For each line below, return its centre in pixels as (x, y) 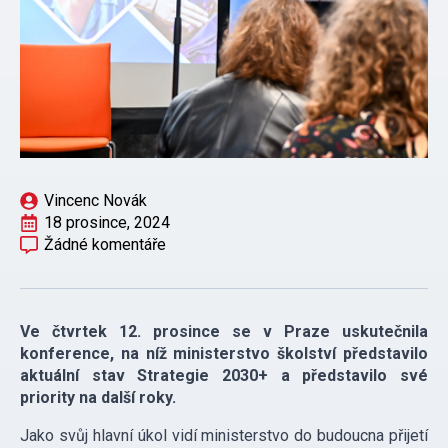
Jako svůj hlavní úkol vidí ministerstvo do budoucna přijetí (224, 436)
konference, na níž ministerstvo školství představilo (224, 354)
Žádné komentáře (105, 245)
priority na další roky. (98, 398)
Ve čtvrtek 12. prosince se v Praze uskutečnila (224, 332)
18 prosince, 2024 (107, 223)
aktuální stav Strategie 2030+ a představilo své (224, 376)
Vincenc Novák (95, 201)
